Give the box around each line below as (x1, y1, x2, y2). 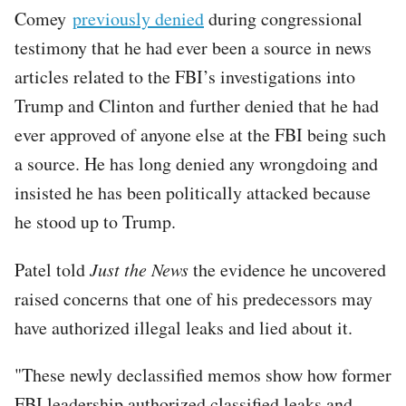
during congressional (204, 5, 362, 31)
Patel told (14, 256, 90, 282)
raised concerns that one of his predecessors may (14, 285, 372, 311)
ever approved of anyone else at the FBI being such (14, 121, 386, 147)
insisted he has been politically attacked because (14, 179, 371, 205)
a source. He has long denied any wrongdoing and (14, 150, 378, 176)
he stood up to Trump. (14, 208, 176, 234)
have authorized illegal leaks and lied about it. (14, 314, 353, 340)
